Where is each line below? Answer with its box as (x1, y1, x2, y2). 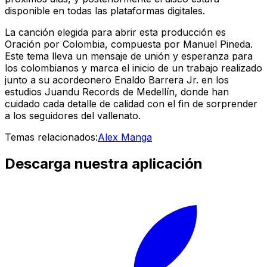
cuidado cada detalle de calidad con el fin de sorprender (5, 97, 257, 110)
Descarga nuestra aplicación (5, 154, 203, 172)
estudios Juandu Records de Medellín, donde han (5, 85, 229, 98)
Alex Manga (98, 131, 152, 143)
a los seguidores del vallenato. (5, 109, 141, 122)
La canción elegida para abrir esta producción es (5, 26, 226, 38)
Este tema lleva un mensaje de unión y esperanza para (5, 49, 253, 62)
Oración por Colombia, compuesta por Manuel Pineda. (5, 38, 253, 50)
